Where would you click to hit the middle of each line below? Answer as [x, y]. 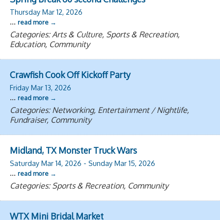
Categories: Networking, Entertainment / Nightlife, [99, 110]
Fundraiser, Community [51, 120]
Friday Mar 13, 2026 [41, 87]
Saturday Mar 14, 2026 [46, 163]
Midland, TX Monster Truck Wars [73, 150]
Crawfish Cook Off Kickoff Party [70, 75]
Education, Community [50, 44]
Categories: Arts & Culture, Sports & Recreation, [95, 34]
